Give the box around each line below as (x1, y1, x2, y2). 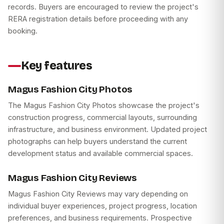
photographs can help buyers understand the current (8, 137, 187, 146)
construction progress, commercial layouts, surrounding (8, 113, 197, 122)
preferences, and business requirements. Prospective (8, 213, 192, 222)
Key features (21, 59, 92, 73)
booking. (8, 26, 37, 35)
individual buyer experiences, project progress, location (8, 201, 197, 210)
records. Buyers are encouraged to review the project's (8, 2, 198, 11)
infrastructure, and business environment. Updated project (8, 125, 207, 134)
